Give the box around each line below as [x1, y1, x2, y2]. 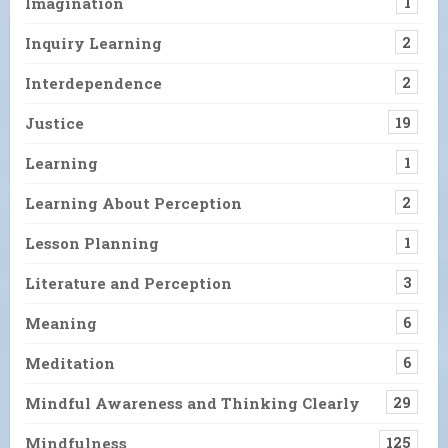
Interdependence [25, 73, 162, 94]
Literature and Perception [25, 273, 232, 294]
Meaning [25, 313, 97, 334]
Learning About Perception [25, 193, 242, 214]
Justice [25, 113, 84, 134]
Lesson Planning [25, 233, 159, 254]
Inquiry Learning [25, 33, 162, 54]
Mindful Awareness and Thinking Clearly [25, 393, 360, 414]
